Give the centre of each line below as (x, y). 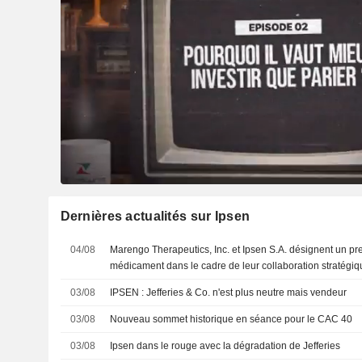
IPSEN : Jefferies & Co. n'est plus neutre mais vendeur (247, 292)
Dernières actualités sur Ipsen (155, 216)
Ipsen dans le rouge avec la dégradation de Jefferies (225, 345)
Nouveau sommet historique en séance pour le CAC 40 (232, 319)
